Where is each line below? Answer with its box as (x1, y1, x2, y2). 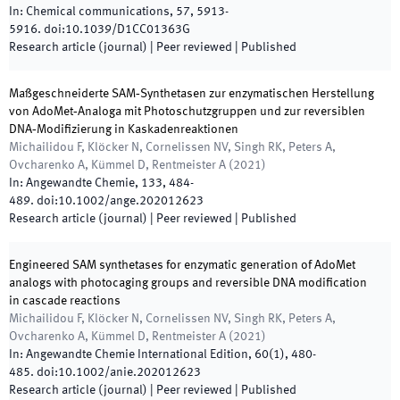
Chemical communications (26, 5, 170, 18)
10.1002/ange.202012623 (58, 195, 204, 207)
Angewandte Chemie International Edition (26, 348, 248, 361)
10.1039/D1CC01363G (65, 23, 190, 36)
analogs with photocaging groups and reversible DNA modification (9, 277, 367, 289)
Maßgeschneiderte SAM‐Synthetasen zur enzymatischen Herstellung (9, 87, 374, 100)
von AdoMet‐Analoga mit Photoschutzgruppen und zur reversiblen (9, 105, 365, 118)
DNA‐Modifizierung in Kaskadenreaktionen (9, 123, 238, 136)
